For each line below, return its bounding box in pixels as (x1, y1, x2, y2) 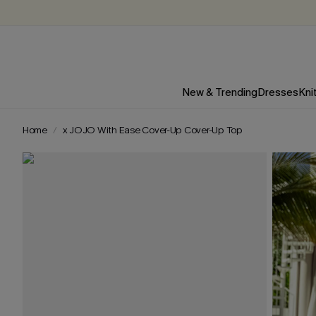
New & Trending (181, 85, 257, 99)
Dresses (257, 85, 298, 99)
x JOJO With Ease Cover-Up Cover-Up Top (62, 123, 243, 137)
